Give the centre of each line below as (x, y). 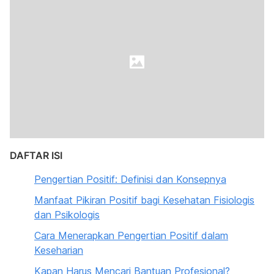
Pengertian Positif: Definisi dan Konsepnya (130, 179)
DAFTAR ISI (36, 155)
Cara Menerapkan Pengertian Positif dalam (131, 235)
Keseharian (59, 250)
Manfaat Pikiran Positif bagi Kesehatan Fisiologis (144, 200)
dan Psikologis (67, 215)
